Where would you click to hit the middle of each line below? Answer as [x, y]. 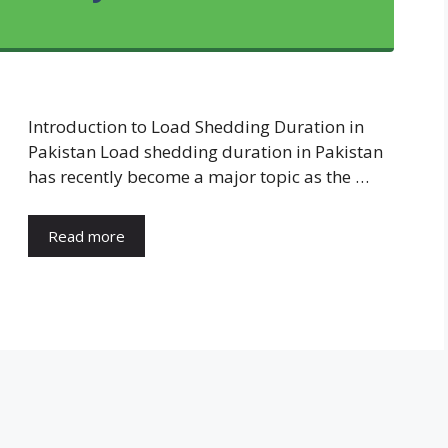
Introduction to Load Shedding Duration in [196, 127]
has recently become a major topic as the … [198, 177]
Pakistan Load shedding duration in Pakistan [205, 152]
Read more [86, 235]
